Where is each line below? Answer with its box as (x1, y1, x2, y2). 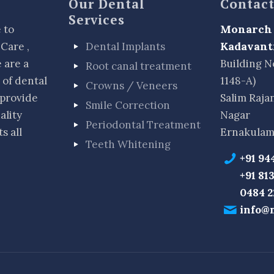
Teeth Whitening (86, 137, 171, 151)
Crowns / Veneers (86, 78, 178, 92)
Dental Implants (86, 39, 166, 53)
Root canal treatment (86, 59, 192, 73)
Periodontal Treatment (86, 117, 201, 131)
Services (68, 10, 125, 28)
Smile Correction (83, 98, 171, 112)
